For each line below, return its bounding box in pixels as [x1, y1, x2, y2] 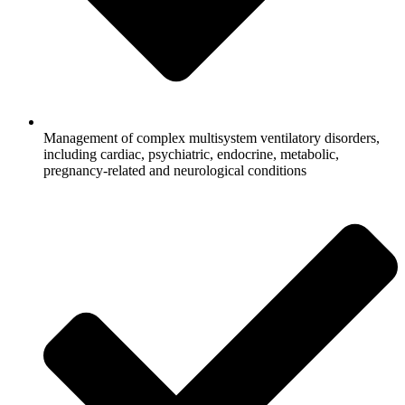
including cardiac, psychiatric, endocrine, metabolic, [43, 146, 339, 162]
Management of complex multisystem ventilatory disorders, [43, 129, 380, 146]
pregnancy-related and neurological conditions [43, 162, 306, 178]
